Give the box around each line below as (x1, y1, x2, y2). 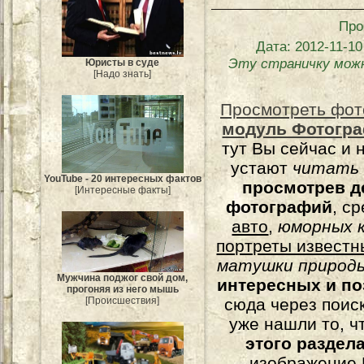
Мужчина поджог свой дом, (57, 271, 188, 284)
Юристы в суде (85, 57, 160, 69)
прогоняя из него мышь (67, 283, 179, 295)
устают (231, 158, 293, 177)
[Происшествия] (85, 294, 160, 306)
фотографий (226, 197, 333, 216)
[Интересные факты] (75, 184, 171, 196)
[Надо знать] (93, 68, 152, 80)
